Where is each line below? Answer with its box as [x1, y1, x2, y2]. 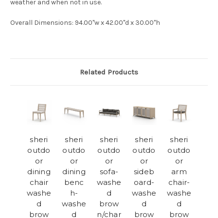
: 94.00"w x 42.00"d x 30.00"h [72, 18, 160, 27]
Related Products [80, 68, 138, 77]
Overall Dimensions [10, 18, 72, 27]
